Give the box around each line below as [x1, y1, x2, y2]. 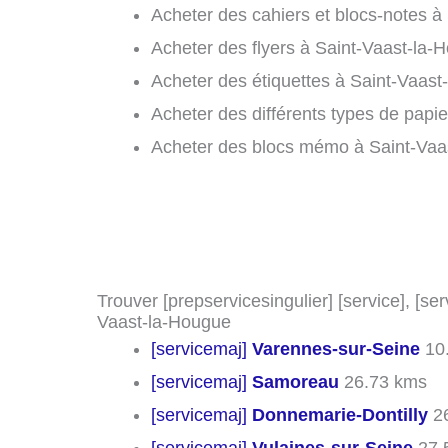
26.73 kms [339, 372, 427, 393]
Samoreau [252, 372, 339, 393]
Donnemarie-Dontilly [252, 405, 428, 426]
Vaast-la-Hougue [97, 312, 231, 333]
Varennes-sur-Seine [252, 339, 420, 360]
